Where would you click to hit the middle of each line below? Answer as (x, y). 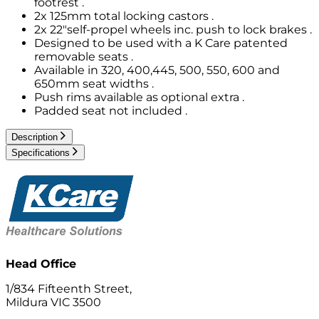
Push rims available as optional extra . (139, 97)
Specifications (41, 153)
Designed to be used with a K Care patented (161, 43)
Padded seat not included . (111, 110)
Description (35, 137)
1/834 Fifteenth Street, (69, 288)
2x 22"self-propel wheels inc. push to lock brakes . (173, 29)
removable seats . (84, 56)
